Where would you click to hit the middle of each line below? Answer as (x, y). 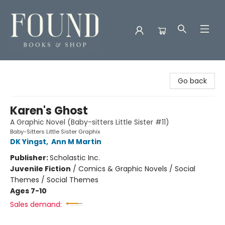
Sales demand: (36, 204)
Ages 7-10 (28, 191)
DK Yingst (28, 142)
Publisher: (30, 158)
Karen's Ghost (49, 111)
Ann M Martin (76, 142)
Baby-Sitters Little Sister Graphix (55, 132)
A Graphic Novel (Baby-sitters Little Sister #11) (90, 122)
